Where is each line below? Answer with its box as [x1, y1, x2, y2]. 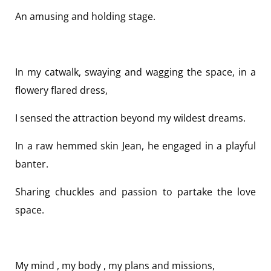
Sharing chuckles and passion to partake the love [15, 185, 256, 199]
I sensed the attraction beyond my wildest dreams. [15, 111, 246, 125]
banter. [15, 157, 48, 171]
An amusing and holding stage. [15, 10, 155, 24]
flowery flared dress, [15, 83, 108, 97]
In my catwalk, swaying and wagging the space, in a [15, 65, 256, 79]
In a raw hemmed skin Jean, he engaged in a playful [15, 139, 256, 153]
